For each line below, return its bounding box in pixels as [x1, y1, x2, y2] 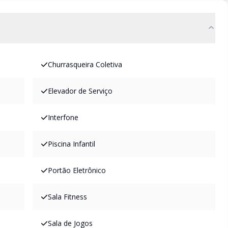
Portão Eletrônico [48, 165, 106, 175]
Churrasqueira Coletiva [48, 60, 122, 69]
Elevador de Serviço [48, 86, 112, 96]
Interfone [48, 112, 78, 122]
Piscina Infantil [48, 139, 95, 149]
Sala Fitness [48, 192, 87, 202]
